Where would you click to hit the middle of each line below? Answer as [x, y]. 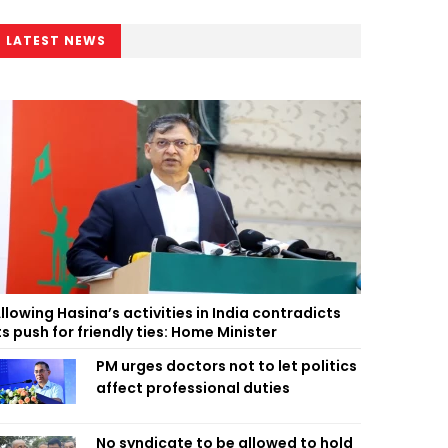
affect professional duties [193, 388]
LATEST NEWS [56, 40]
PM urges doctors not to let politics [226, 366]
